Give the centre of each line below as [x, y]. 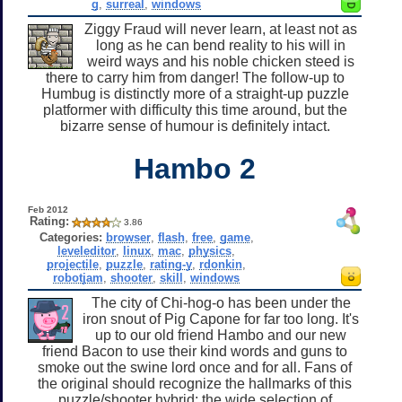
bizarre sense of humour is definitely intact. [195, 126]
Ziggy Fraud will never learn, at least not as [221, 29]
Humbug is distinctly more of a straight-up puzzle [195, 93]
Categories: [70, 237]
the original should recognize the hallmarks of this [195, 383]
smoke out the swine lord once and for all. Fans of [195, 367]
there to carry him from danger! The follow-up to [195, 77]
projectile [73, 264]
